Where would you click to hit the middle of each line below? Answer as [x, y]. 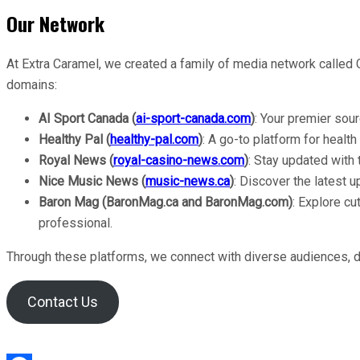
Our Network [55, 23]
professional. [76, 223]
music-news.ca [188, 181]
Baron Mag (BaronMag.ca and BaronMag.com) [166, 202]
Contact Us [62, 301]
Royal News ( [76, 160]
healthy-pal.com [154, 139]
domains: [32, 84]
